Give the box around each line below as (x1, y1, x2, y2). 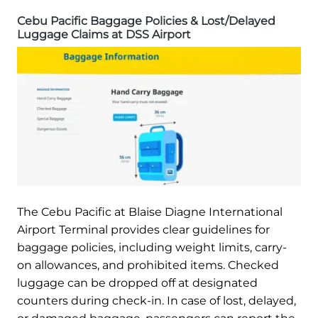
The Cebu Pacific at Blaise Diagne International (17, 204, 283, 219)
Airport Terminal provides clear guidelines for (17, 222, 270, 236)
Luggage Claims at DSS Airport (17, 28, 191, 41)
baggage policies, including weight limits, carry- (17, 240, 287, 254)
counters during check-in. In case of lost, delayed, (17, 293, 296, 307)
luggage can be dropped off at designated (17, 275, 258, 290)
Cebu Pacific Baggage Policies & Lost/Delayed (17, 14, 275, 28)
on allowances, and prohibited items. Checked (17, 258, 279, 272)
